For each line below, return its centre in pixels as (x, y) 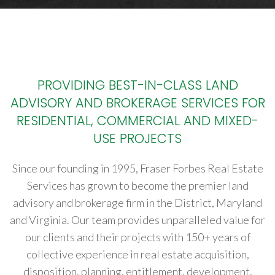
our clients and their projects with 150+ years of (137, 237)
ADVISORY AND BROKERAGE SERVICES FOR (137, 103)
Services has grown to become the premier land (137, 185)
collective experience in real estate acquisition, (137, 254)
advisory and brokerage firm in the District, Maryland (137, 203)
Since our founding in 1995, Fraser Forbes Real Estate (137, 168)
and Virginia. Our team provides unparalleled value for (137, 220)
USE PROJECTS (137, 138)
